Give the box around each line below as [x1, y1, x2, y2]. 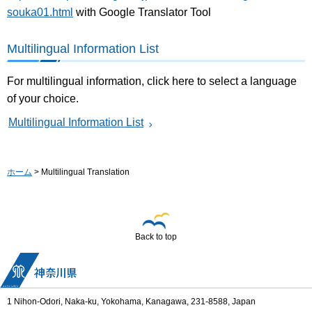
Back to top [135, 232, 177, 242]
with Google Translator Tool [73, 6, 211, 18]
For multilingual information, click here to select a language [7, 75, 297, 87]
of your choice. [7, 92, 79, 104]
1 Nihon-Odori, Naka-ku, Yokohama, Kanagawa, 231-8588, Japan [7, 297, 256, 307]
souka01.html [7, 6, 73, 18]
